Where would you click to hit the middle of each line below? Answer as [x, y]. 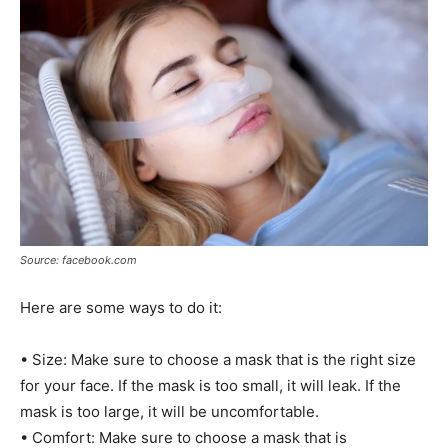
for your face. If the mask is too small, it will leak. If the [210, 385]
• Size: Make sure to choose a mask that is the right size [218, 359]
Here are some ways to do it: [121, 307]
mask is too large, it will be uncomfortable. [169, 411]
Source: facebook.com [78, 259]
